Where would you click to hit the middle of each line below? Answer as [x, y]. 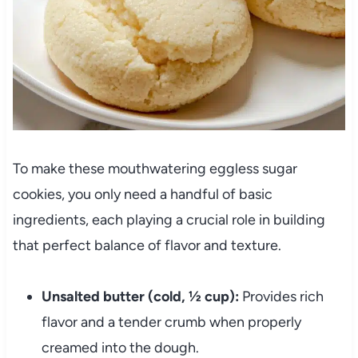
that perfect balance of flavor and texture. [147, 246]
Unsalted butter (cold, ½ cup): [140, 297]
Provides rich [281, 297]
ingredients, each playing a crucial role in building [169, 220]
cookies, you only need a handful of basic [142, 195]
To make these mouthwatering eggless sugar [155, 169]
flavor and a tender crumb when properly [171, 322]
